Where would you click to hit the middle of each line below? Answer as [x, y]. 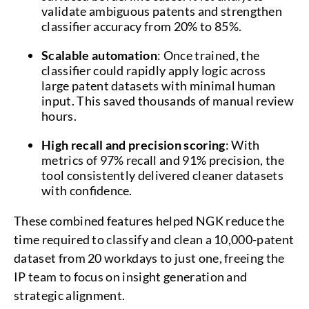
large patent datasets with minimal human [159, 86]
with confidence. [88, 190]
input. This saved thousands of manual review [168, 101]
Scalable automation [100, 55]
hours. [60, 116]
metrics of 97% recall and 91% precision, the [163, 160]
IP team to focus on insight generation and [131, 277]
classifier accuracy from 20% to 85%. [143, 26]
